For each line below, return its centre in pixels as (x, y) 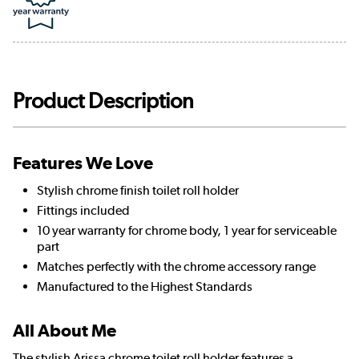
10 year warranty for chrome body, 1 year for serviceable (187, 231)
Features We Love (83, 163)
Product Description (103, 101)
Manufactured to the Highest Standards (145, 287)
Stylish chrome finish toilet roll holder (138, 191)
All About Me (65, 331)
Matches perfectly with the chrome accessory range (176, 267)
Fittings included (83, 211)
